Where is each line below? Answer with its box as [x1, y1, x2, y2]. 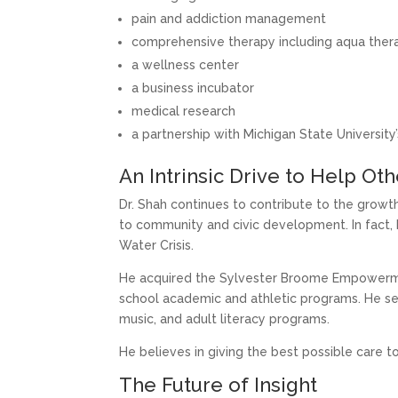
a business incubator [131, 81, 255, 96]
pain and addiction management [131, 12, 327, 27]
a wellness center [131, 58, 240, 73]
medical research [131, 104, 236, 119]
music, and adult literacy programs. [119, 312, 330, 327]
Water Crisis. [119, 238, 195, 253]
